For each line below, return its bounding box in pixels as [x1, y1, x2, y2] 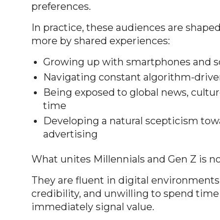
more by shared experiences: [31, 34, 170, 47]
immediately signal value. [31, 200, 154, 213]
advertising [43, 128, 98, 140]
